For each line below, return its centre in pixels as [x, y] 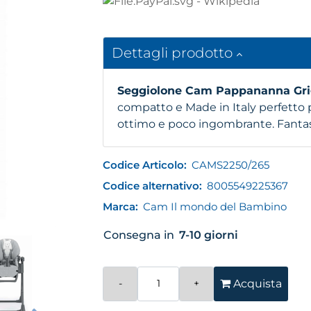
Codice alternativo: [153, 185]
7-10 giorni [209, 235]
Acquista [257, 283]
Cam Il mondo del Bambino [215, 206]
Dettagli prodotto [174, 52]
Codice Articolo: [145, 165]
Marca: [121, 206]
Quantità [127, 274]
